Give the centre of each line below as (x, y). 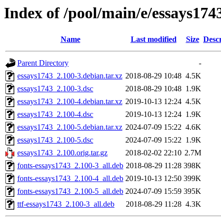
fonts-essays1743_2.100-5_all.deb (70, 191)
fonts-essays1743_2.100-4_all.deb (70, 179)
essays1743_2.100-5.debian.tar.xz (70, 127)
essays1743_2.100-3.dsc (55, 89)
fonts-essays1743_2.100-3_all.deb (70, 166)
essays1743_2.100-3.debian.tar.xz (70, 76)
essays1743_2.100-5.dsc (55, 140)
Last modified (153, 39)
